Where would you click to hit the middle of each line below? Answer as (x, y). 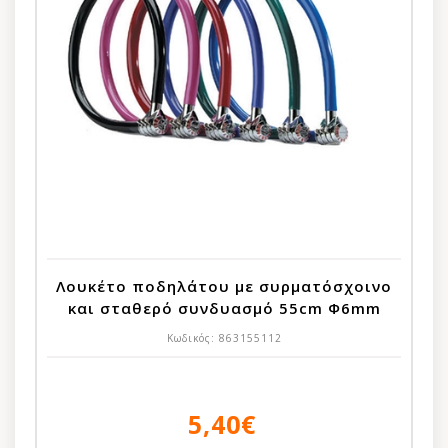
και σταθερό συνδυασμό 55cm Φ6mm (224, 307)
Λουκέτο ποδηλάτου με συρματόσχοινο (224, 285)
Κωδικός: (192, 337)
